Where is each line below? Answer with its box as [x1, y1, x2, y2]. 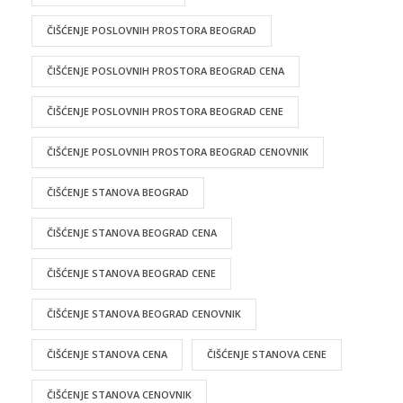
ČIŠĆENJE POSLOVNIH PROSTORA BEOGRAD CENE [47, 103, 283, 118]
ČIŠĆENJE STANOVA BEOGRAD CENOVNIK [47, 306, 241, 320]
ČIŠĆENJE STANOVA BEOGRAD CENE [47, 265, 216, 280]
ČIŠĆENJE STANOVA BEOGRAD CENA [47, 225, 217, 239]
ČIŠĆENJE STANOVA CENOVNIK [47, 387, 192, 401]
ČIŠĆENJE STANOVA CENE [207, 346, 327, 361]
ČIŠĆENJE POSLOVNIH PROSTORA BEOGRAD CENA [47, 63, 284, 77]
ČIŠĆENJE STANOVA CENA [47, 346, 167, 361]
